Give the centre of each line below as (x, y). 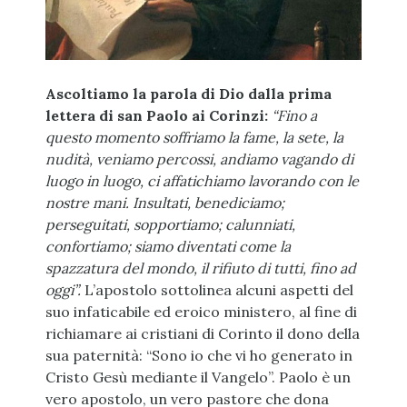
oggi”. (63, 290)
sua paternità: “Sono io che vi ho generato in (199, 356)
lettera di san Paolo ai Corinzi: (156, 116)
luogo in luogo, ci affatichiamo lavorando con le (202, 181)
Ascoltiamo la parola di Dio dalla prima (188, 94)
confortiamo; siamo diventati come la (168, 247)
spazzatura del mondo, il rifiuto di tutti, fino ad (200, 268)
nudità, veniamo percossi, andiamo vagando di (199, 159)
